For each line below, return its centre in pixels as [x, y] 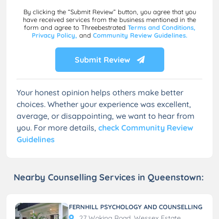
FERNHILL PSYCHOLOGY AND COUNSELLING [136, 207]
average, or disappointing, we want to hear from [106, 116]
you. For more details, [57, 127]
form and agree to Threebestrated [76, 27]
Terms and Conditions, [161, 27]
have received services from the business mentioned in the [109, 19]
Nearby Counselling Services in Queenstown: [109, 177]
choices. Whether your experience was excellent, [104, 104]
